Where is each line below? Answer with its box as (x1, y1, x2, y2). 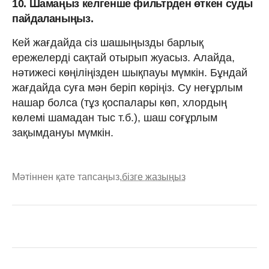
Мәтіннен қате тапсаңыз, (12, 171, 122, 182)
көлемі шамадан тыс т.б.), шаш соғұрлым (12, 111, 217, 124)
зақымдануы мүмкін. (12, 126, 113, 139)
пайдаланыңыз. (12, 12, 94, 25)
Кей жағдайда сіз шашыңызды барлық (12, 36, 204, 49)
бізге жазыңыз (122, 171, 186, 182)
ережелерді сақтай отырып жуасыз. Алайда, (12, 51, 235, 64)
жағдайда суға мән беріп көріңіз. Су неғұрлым (12, 81, 243, 94)
